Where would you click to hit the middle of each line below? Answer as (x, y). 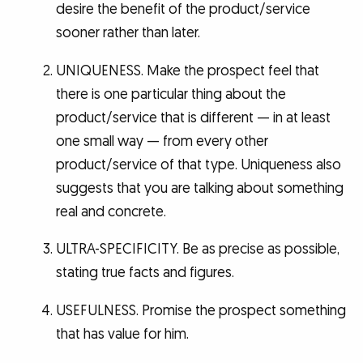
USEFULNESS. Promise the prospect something (201, 310)
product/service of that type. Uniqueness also (198, 164)
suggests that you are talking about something (199, 188)
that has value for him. (122, 334)
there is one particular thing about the (171, 94)
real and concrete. (111, 211)
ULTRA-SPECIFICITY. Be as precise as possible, (197, 250)
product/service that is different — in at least (193, 117)
